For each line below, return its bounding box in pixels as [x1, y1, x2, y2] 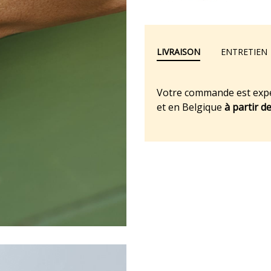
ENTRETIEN [221, 46, 267, 57]
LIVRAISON [157, 46, 200, 57]
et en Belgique [157, 100, 224, 114]
